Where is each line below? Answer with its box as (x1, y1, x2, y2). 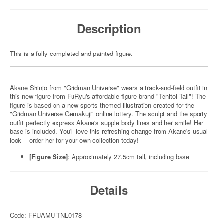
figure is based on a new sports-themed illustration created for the (10, 100, 194, 109)
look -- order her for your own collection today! (10, 135, 139, 145)
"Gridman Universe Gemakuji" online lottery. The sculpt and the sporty (10, 109, 207, 118)
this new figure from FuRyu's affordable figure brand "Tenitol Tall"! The (10, 91, 206, 101)
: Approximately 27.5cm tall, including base (68, 152, 189, 161)
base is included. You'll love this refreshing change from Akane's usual (10, 127, 208, 136)
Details (90, 182, 128, 198)
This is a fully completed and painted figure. (10, 49, 133, 58)
